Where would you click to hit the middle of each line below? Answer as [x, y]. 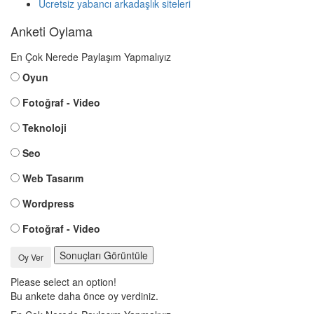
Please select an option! [63, 281]
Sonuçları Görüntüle [104, 255]
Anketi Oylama [52, 31]
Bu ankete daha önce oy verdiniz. [84, 295]
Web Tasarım [53, 178]
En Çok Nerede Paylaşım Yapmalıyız [91, 57]
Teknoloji [45, 128]
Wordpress [48, 204]
